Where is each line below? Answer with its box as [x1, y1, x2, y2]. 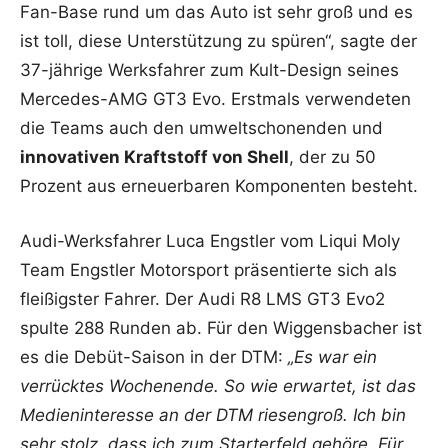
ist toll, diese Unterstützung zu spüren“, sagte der [20, 30, 417, 51]
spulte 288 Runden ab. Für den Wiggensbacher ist [20, 317, 422, 338]
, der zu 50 [289, 146, 376, 167]
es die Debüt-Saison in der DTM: [20, 346, 288, 367]
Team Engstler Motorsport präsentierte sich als [20, 259, 397, 280]
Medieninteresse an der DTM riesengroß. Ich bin [20, 404, 406, 425]
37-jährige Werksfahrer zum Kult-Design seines [20, 59, 399, 80]
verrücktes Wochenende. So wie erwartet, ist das [20, 375, 416, 396]
